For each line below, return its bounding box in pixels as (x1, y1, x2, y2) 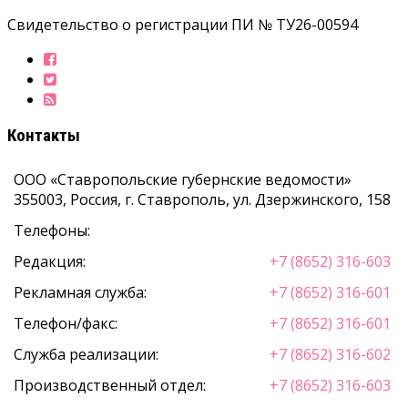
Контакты (7, 126, 80, 147)
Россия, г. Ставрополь (70, 189, 226, 210)
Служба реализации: (14, 344, 158, 365)
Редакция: (14, 251, 86, 272)
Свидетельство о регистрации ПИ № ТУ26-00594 (7, 14, 358, 35)
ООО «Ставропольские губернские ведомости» (14, 169, 352, 190)
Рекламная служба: (14, 282, 147, 303)
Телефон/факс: (14, 313, 117, 334)
